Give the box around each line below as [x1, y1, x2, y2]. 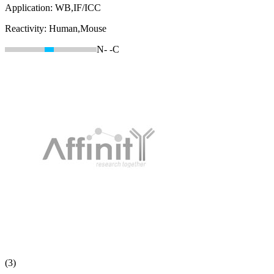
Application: [5, 2, 55, 13]
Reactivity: [5, 23, 49, 34]
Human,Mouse [49, 23, 106, 34]
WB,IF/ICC [55, 2, 101, 13]
